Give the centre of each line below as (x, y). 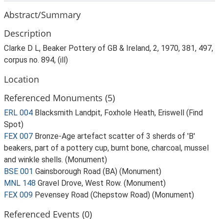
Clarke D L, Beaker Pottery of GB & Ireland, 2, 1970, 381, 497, (109, 48)
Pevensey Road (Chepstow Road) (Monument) (114, 195)
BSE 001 (19, 171)
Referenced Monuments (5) (59, 98)
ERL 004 (18, 113)
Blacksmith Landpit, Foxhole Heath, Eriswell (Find (119, 113)
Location (22, 79)
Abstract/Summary (42, 14)
